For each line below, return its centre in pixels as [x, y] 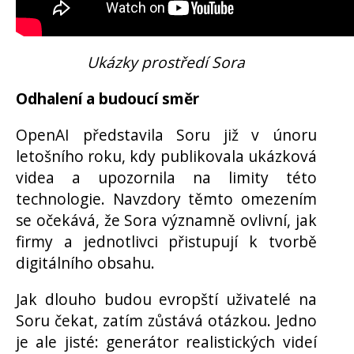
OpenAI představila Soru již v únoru [166, 135]
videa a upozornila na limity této [166, 178]
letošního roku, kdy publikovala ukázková [166, 156]
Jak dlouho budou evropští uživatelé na [166, 299]
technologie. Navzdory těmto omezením [166, 199]
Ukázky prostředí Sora [166, 62]
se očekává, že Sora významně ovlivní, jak [166, 220]
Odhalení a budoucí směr [107, 98]
